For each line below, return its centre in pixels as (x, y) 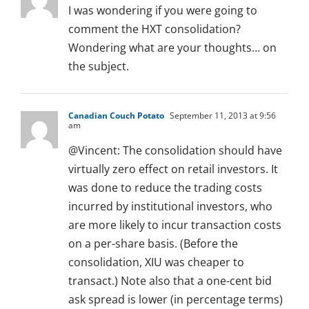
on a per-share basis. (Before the (153, 244)
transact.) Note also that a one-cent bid (170, 281)
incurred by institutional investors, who (170, 207)
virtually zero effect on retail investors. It (173, 169)
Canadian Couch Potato (116, 116)
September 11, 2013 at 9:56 (222, 116)
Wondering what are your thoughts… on (172, 48)
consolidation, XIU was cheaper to (156, 262)
